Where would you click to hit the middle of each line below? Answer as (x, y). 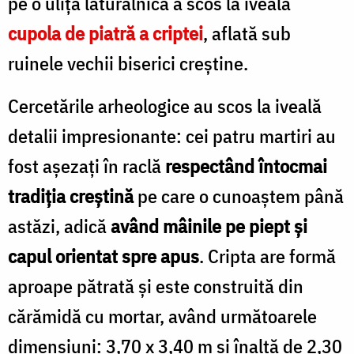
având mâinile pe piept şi (209, 226)
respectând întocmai (246, 166)
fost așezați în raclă (87, 166)
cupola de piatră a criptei (105, 33)
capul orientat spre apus (104, 256)
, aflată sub (247, 33)
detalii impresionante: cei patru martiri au (172, 136)
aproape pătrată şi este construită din (156, 286)
